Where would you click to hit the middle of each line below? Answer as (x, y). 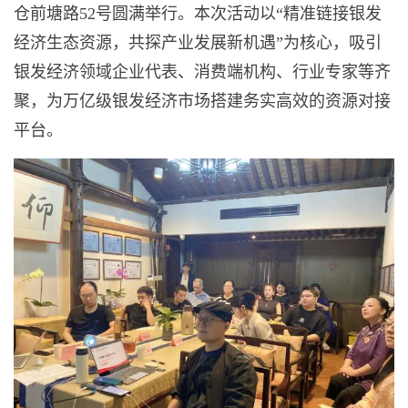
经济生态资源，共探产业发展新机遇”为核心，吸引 (198, 42)
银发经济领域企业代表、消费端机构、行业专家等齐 (202, 71)
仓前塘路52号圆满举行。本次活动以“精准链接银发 (198, 13)
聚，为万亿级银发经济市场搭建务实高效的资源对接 (202, 101)
